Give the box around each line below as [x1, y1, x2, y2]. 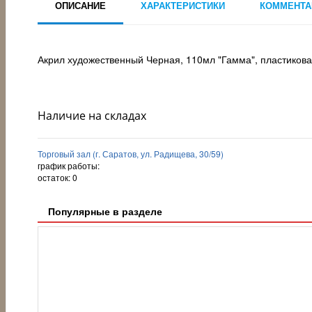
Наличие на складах [38, 107, 146, 123]
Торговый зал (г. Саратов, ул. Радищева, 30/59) [38, 148, 224, 160]
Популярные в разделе [48, 204, 162, 219]
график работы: [38, 159, 100, 172]
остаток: [38, 171, 72, 184]
